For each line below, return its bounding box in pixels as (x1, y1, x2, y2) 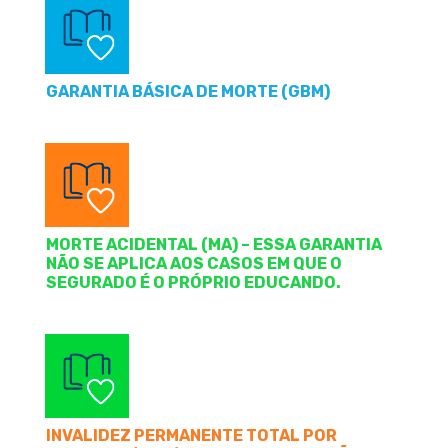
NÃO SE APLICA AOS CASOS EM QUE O (46, 253, 342, 273)
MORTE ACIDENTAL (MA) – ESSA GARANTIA (46, 234, 382, 254)
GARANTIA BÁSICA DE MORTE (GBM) (46, 81, 330, 101)
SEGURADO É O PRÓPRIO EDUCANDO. (46, 272, 341, 292)
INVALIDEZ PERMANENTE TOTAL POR (46, 425, 337, 445)
